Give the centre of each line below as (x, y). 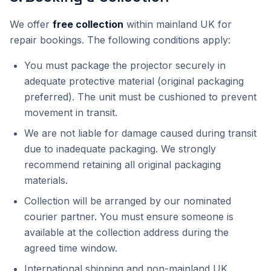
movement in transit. (71, 113)
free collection (88, 24)
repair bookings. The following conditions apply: (120, 40)
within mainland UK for (178, 24)
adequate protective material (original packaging (134, 81)
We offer (31, 24)
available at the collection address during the (126, 232)
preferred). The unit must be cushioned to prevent (140, 97)
